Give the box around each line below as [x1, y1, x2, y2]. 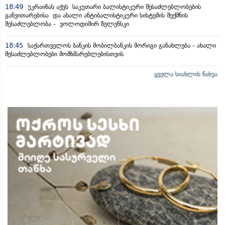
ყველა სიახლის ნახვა [154, 70, 217, 78]
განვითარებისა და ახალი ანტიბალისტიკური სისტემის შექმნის [5, 12, 188, 19]
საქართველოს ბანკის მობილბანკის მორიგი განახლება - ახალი [26, 42, 216, 49]
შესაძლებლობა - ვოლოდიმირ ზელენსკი [5, 20, 129, 28]
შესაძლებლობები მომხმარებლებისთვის [5, 50, 124, 58]
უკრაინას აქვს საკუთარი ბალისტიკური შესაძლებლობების [26, 3, 201, 11]
